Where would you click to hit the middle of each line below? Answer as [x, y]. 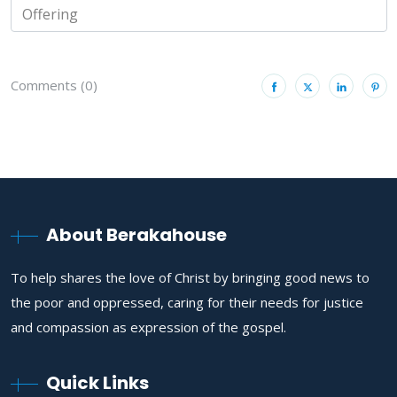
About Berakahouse [136, 235]
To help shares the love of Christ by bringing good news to [190, 278]
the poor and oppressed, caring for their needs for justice [187, 303]
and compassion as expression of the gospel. [148, 327]
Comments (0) [54, 86]
